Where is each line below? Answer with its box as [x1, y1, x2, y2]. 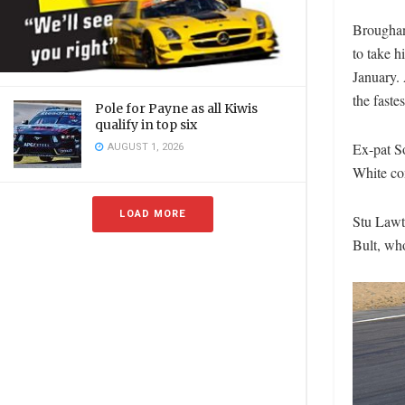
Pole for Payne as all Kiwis [95, 100, 258, 118]
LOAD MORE [119, 206, 186, 222]
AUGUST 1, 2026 [105, 139, 184, 155]
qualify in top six [95, 117, 197, 134]
